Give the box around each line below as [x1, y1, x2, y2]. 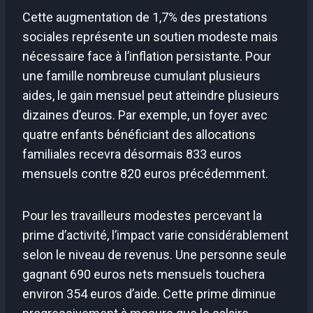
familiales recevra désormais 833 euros [22, 146, 242, 161]
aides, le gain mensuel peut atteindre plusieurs [22, 87, 279, 103]
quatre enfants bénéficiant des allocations [22, 126, 256, 142]
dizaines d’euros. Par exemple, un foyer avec [22, 107, 268, 122]
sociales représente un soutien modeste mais [22, 29, 278, 44]
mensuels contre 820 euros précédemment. [22, 166, 268, 181]
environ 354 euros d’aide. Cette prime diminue [22, 286, 276, 301]
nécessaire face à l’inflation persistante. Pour [22, 48, 271, 64]
